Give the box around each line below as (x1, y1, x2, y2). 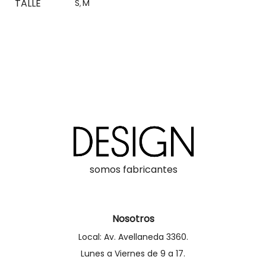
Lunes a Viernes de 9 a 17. (81, 247, 185, 259)
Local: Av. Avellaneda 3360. (78, 230, 188, 243)
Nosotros (112, 211, 154, 226)
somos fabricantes (89, 162, 178, 176)
